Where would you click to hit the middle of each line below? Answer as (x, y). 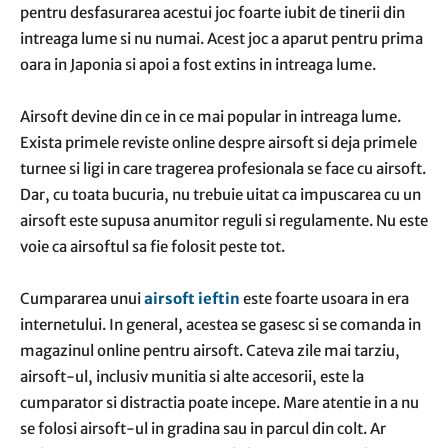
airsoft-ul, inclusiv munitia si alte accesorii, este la (192, 376)
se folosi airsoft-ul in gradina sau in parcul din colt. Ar (203, 428)
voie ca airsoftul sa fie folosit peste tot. (152, 246)
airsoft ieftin (192, 298)
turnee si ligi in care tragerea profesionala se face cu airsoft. (223, 168)
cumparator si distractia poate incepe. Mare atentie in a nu (219, 402)
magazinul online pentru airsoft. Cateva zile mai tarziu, (210, 350)
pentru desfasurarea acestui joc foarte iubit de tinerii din (212, 12)
